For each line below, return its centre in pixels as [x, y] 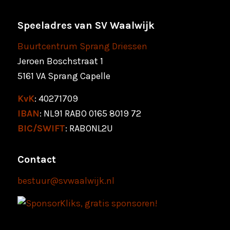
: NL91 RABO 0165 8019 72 [90, 114]
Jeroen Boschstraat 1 [60, 61]
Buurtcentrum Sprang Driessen [82, 46]
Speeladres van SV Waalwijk [86, 25]
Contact [36, 160]
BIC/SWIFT [41, 129]
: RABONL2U [89, 129]
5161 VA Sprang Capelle [64, 76]
